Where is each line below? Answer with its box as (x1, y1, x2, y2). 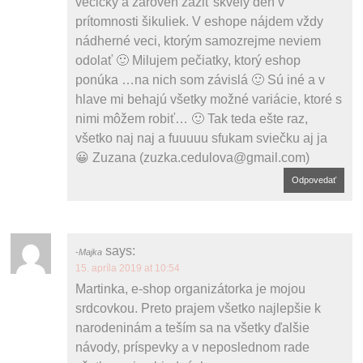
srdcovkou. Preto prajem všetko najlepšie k (75, 301, 322, 315)
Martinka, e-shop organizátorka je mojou (75, 281, 306, 296)
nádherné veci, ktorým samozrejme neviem (75, 33, 322, 48)
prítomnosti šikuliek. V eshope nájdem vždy (75, 14, 324, 28)
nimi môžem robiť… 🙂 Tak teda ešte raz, (75, 111, 309, 126)
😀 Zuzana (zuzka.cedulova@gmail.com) (75, 150, 310, 164)
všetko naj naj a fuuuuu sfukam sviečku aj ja (75, 130, 328, 145)
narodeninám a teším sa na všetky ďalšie (75, 320, 310, 335)
